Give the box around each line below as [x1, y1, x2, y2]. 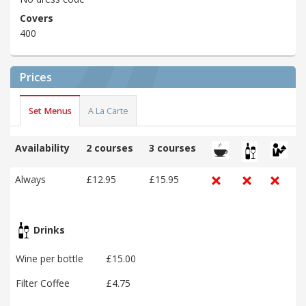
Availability [15, 141, 70, 155]
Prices [20, 70, 52, 85]
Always [15, 173, 46, 186]
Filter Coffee [16, 277, 70, 290]
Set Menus [28, 105, 72, 117]
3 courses [149, 141, 196, 155]
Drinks [31, 223, 65, 236]
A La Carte [87, 105, 128, 117]
